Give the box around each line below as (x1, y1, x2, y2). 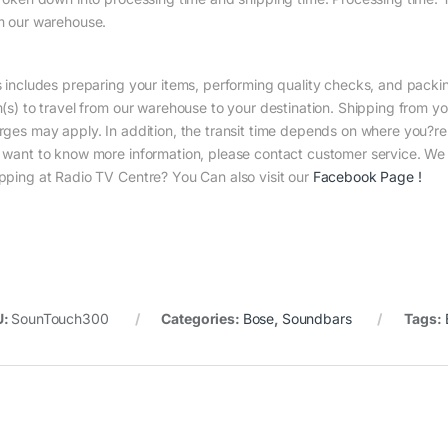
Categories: (161, 310, 243, 328)
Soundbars (281, 310, 352, 328)
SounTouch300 (11, 310, 109, 328)
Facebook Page (312, 167, 414, 185)
